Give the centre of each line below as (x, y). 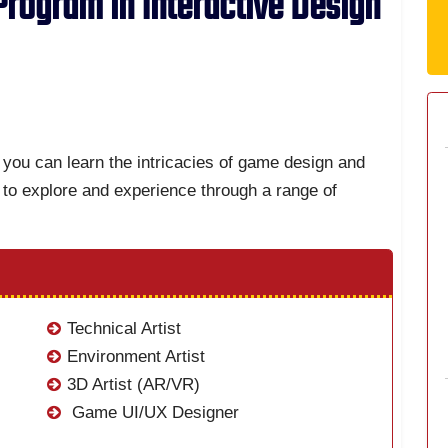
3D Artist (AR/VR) (133, 385)
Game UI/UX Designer (152, 413)
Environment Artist (135, 357)
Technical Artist (123, 329)
